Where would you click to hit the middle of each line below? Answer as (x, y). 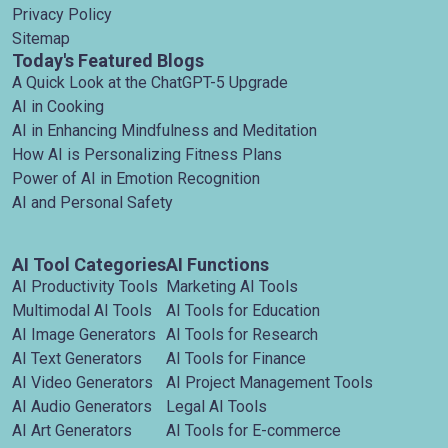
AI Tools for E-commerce (253, 430)
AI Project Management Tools (269, 382)
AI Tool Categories (89, 264)
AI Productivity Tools (85, 286)
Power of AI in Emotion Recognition (136, 178)
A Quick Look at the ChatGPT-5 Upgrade (150, 82)
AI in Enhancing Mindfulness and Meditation (164, 130)
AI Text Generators (77, 358)
